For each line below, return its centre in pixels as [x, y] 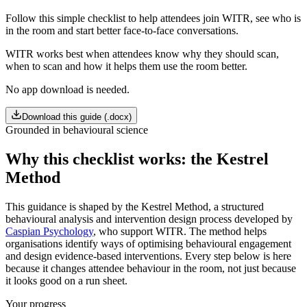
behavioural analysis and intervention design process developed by [149, 219]
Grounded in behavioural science [77, 130]
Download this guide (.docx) [77, 116]
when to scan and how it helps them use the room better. [126, 66]
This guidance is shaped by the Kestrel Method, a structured [135, 206]
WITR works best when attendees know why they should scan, [142, 53]
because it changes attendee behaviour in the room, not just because [151, 268]
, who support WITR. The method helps [180, 231]
